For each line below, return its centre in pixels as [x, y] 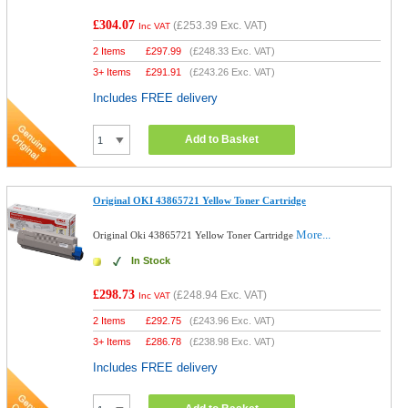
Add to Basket [222, 139]
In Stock [151, 260]
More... [314, 235]
